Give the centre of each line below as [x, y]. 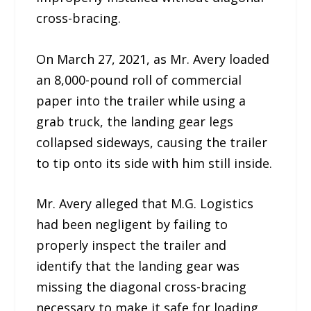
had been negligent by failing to [132, 225]
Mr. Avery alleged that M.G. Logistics [145, 204]
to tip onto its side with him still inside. [154, 163]
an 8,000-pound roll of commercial [139, 79]
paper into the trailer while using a [141, 100]
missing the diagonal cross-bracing [142, 287]
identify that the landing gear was [138, 266]
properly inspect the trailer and [132, 245]
